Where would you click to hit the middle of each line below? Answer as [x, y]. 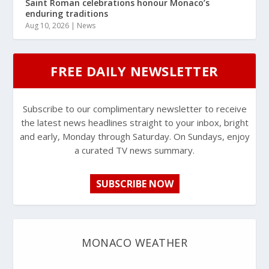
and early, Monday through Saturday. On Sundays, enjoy [134, 137]
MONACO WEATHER [134, 243]
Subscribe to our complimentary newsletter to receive [134, 109]
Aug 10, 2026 [47, 26]
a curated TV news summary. [134, 150]
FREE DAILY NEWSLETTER [134, 71]
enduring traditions [67, 14]
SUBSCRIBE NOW [134, 184]
